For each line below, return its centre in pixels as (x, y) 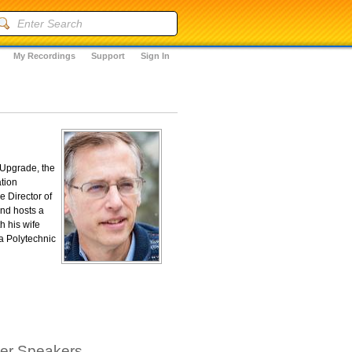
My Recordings (44, 56)
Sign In (155, 56)
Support (108, 56)
